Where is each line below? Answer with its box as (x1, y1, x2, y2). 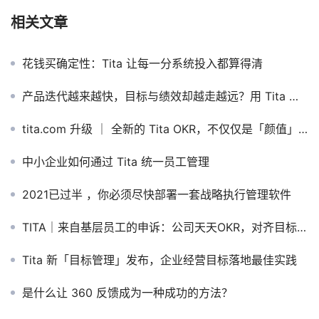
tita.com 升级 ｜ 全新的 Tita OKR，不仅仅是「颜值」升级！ (22, 121, 298, 136)
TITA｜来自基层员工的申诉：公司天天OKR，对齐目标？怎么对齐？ (22, 219, 297, 234)
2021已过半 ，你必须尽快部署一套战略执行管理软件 (22, 187, 291, 202)
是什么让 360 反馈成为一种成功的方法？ (22, 285, 233, 300)
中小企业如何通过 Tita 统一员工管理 (22, 154, 209, 169)
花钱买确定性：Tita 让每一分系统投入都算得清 (22, 56, 263, 70)
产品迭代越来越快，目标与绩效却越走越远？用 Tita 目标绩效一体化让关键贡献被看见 (22, 88, 289, 103)
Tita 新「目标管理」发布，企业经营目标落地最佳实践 (22, 252, 297, 267)
